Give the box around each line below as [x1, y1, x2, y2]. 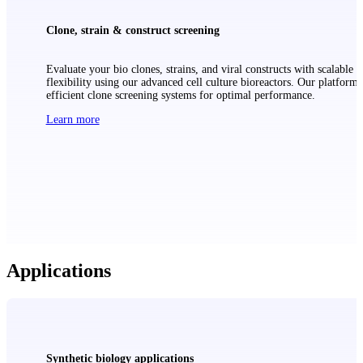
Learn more [45, 113, 100, 126]
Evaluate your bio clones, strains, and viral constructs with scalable [45, 63, 353, 76]
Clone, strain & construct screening [45, 23, 220, 36]
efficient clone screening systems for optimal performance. [45, 89, 315, 102]
